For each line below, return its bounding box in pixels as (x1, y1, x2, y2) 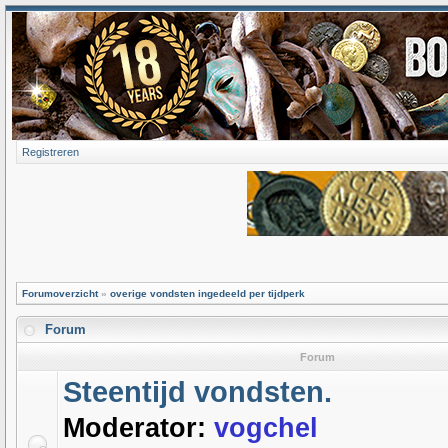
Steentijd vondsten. (63, 376, 332, 408)
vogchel (214, 413, 318, 443)
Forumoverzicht (22, 288, 98, 299)
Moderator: (63, 413, 206, 443)
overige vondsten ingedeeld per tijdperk (110, 288, 305, 299)
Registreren (22, 146, 79, 158)
